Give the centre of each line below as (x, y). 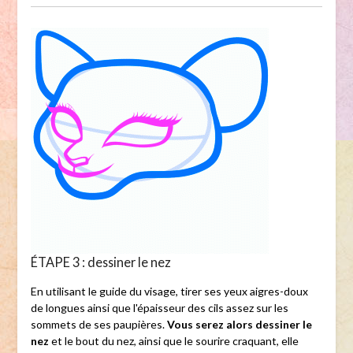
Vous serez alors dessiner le (239, 325)
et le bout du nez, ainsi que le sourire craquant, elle (173, 341)
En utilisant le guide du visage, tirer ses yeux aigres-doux (169, 292)
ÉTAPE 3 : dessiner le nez (100, 262)
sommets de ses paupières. (98, 325)
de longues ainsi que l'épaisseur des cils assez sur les (159, 308)
